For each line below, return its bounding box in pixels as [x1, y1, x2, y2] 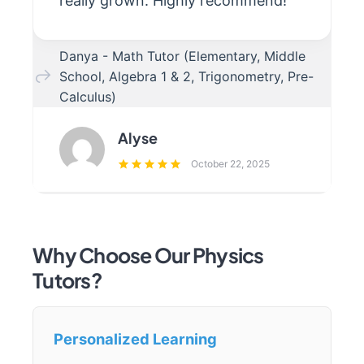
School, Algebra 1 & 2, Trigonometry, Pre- [59, 67, 314, 84]
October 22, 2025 [191, 158, 270, 171]
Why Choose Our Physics [32, 241, 264, 268]
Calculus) [59, 88, 116, 105]
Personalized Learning [54, 329, 217, 348]
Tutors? [32, 266, 102, 293]
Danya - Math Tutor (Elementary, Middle [59, 47, 305, 64]
